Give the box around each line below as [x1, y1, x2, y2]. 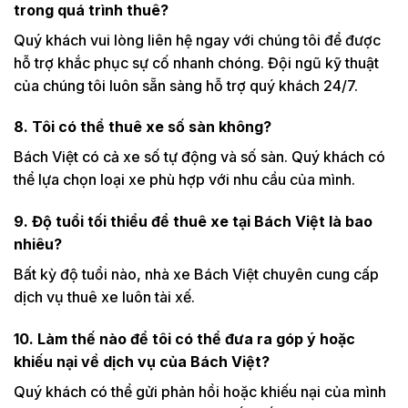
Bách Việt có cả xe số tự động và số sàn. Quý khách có [14, 148, 385, 167]
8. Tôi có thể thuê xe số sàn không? [14, 117, 271, 137]
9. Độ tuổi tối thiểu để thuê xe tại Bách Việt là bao [14, 212, 372, 231]
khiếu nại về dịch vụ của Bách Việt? [14, 352, 270, 371]
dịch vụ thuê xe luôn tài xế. [14, 288, 195, 307]
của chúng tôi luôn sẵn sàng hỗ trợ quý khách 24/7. [14, 76, 358, 95]
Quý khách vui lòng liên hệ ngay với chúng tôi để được [14, 30, 381, 49]
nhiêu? [14, 235, 62, 254]
